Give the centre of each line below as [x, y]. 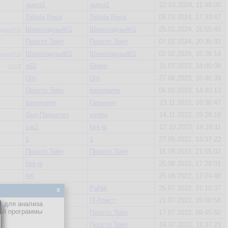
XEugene [39, 200]
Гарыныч [103, 103]
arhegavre [40, 188]
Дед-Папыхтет [47, 115]
